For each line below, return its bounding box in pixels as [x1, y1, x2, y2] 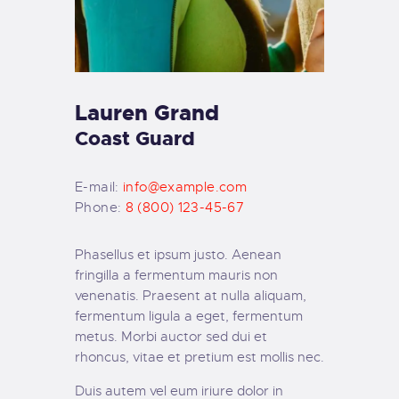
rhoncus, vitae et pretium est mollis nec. [75, 348, 324, 365]
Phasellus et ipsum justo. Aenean [75, 246, 281, 263]
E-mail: [75, 178, 124, 195]
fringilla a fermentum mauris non [75, 266, 278, 283]
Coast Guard [75, 125, 195, 151]
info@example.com [123, 178, 248, 195]
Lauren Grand [75, 98, 219, 127]
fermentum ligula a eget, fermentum [75, 307, 303, 324]
